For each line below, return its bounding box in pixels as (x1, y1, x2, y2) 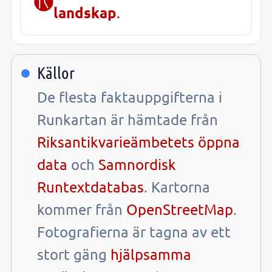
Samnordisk (98, 155, 176, 173)
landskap (53, 2, 117, 22)
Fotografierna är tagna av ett (37, 222, 231, 240)
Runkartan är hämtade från (37, 110, 218, 128)
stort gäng (37, 245, 110, 263)
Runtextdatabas (37, 177, 144, 195)
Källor (37, 62, 75, 82)
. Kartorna (144, 177, 210, 195)
